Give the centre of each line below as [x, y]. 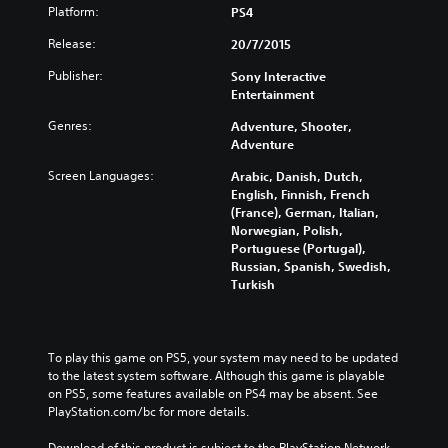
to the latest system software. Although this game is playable [216, 375]
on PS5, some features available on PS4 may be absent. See [213, 393]
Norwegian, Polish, [287, 229]
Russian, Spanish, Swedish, [311, 265]
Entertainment [272, 93]
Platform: [73, 11]
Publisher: [75, 75]
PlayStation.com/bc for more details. [148, 411]
